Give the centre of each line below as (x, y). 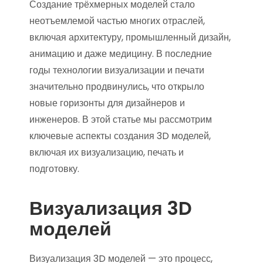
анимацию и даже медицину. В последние (121, 54)
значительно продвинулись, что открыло (117, 87)
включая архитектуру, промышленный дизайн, (130, 37)
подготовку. (54, 169)
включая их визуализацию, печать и (107, 152)
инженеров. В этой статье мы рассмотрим (121, 119)
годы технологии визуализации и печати (117, 70)
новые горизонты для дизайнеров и (107, 103)
